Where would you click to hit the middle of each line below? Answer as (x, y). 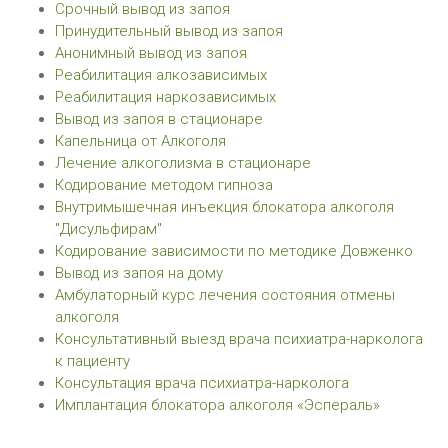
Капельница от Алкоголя (140, 141)
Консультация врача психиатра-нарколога (202, 383)
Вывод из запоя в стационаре (159, 119)
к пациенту (92, 361)
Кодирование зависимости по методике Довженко (234, 251)
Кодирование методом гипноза (164, 185)
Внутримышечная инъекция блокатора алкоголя (224, 207)
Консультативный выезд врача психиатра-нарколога (239, 339)
